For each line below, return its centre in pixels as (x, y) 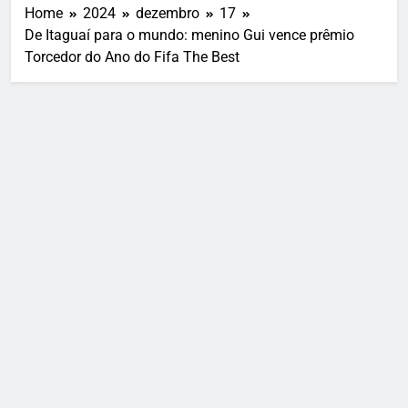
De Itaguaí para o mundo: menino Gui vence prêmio (189, 36)
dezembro (168, 14)
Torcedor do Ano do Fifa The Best (132, 57)
